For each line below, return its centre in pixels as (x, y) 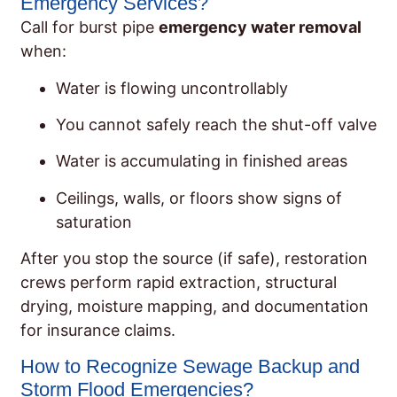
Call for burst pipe (90, 27)
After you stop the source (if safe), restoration (194, 259)
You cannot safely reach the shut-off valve (216, 124)
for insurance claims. (98, 331)
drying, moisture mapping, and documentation (195, 307)
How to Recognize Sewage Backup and (190, 366)
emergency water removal (260, 27)
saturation (94, 222)
